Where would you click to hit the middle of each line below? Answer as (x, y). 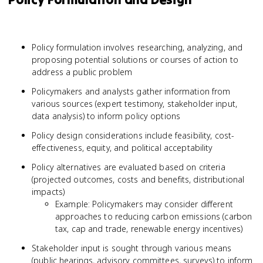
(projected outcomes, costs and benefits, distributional (138, 179)
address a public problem (82, 72)
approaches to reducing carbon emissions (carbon (154, 216)
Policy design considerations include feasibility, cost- (133, 135)
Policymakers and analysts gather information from (131, 91)
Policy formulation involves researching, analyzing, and (137, 47)
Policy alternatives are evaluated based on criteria (129, 167)
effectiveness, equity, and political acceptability (122, 148)
